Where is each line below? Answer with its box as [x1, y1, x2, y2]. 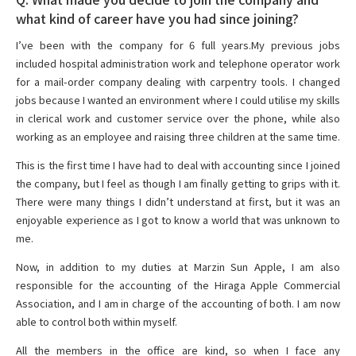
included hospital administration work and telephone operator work [16, 55, 340, 71]
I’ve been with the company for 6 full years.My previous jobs [16, 37, 340, 52]
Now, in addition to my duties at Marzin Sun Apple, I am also [16, 258, 340, 274]
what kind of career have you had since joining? [16, 8, 299, 28]
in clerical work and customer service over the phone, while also [16, 110, 340, 126]
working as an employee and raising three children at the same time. [16, 128, 340, 144]
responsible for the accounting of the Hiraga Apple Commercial [16, 277, 340, 292]
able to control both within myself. [16, 313, 177, 329]
